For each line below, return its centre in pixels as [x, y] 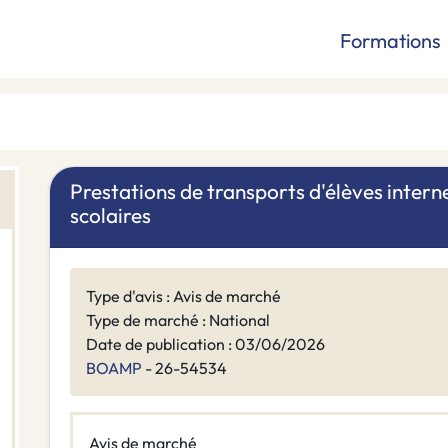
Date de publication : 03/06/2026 [205, 344]
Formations [390, 40]
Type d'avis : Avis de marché [183, 296]
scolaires [110, 215]
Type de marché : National [178, 320]
